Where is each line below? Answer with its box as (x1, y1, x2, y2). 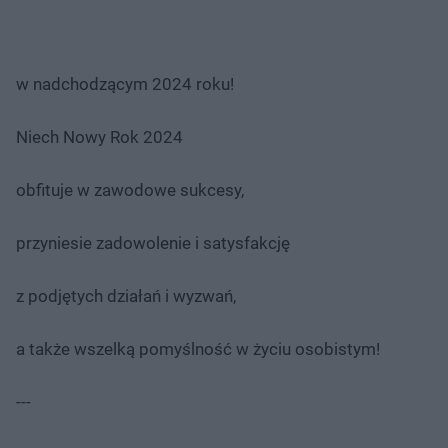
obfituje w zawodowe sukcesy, (16, 179, 244, 200)
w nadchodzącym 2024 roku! (16, 73, 234, 94)
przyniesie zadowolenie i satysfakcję (16, 232, 290, 253)
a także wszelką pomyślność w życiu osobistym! (16, 338, 380, 359)
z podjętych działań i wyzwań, (16, 285, 236, 306)
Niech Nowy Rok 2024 (16, 126, 183, 147)
